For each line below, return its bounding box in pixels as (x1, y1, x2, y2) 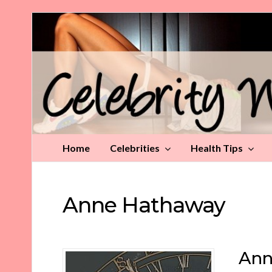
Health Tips (191, 142, 243, 154)
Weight (32, 30, 63, 41)
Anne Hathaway (63, 192, 225, 218)
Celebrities (110, 142, 160, 154)
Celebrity (32, 14, 71, 25)
